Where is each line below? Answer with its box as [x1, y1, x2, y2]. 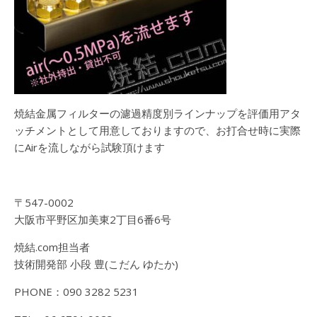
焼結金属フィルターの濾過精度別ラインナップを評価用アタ [14, 105, 301, 120]
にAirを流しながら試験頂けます [14, 139, 165, 154]
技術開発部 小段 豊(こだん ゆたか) [14, 256, 178, 271]
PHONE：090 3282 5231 [14, 284, 139, 299]
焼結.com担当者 [14, 239, 90, 254]
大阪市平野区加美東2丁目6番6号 [14, 212, 171, 226]
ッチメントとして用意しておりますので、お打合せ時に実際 [14, 122, 301, 137]
